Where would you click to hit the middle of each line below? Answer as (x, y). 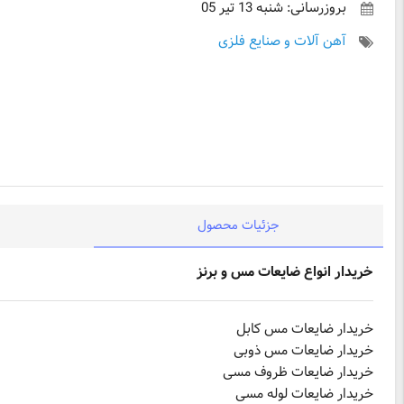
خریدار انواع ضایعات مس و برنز (285, 273)
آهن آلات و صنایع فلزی (282, 42)
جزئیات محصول (239, 226)
